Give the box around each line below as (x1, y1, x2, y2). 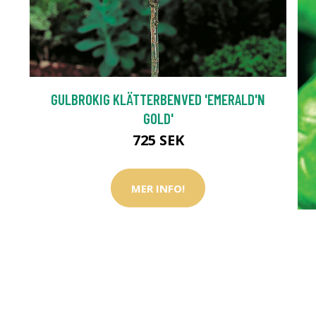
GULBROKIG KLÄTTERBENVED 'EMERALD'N (51, 90, 265, 108)
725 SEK (132, 130, 184, 150)
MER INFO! (131, 181, 185, 195)
